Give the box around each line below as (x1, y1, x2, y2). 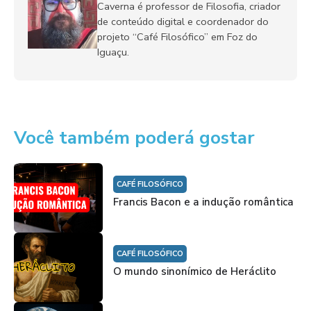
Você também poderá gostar (14, 126, 255, 151)
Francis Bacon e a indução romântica (112, 194, 294, 209)
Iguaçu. (97, 45, 129, 60)
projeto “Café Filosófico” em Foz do (97, 30, 258, 44)
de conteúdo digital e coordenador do (97, 15, 269, 29)
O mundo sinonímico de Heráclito (112, 264, 276, 278)
